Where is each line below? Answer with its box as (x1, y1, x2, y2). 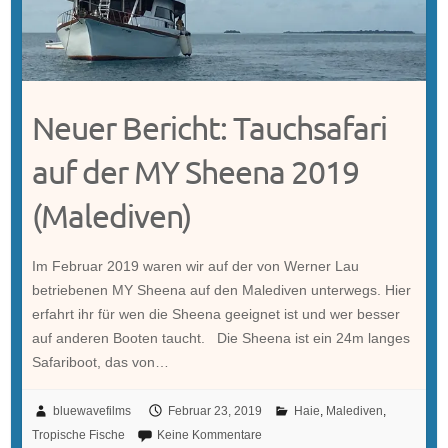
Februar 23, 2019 (167, 404, 262, 419)
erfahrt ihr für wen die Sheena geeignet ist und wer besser (31, 306, 400, 323)
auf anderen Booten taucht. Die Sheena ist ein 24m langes (31, 330, 410, 347)
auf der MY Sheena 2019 (31, 152, 359, 192)
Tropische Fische (31, 428, 125, 443)
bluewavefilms (52, 404, 131, 419)
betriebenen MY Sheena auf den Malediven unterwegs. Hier (31, 282, 411, 299)
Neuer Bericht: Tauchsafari (31, 108, 387, 148)
